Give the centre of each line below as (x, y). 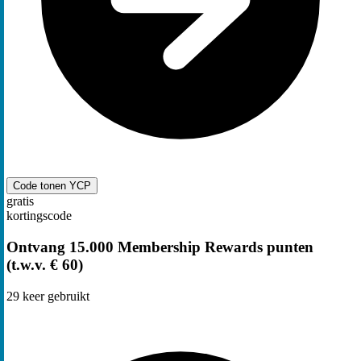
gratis (20, 201)
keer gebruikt (54, 296)
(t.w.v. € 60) (45, 265)
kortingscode (39, 216)
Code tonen (41, 186)
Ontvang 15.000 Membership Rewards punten (160, 247)
